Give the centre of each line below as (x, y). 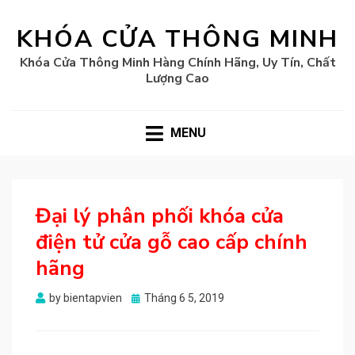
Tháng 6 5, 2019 (184, 298)
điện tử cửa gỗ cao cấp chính (172, 242)
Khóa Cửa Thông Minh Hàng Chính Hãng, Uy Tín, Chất (177, 63)
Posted (149, 298)
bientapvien (93, 298)
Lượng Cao (177, 78)
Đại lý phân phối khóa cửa (160, 216)
